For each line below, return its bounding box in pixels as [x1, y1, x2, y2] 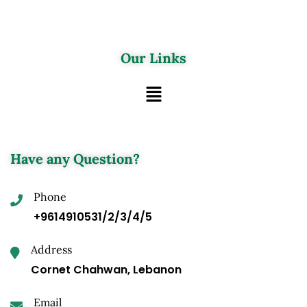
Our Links [121, 49, 186, 66]
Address [31, 243, 72, 257]
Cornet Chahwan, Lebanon [31, 262, 182, 278]
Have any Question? [10, 150, 140, 168]
